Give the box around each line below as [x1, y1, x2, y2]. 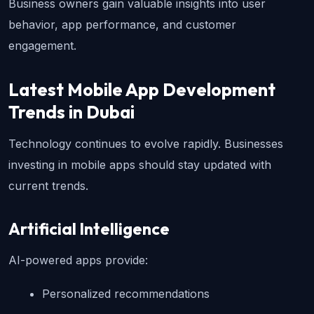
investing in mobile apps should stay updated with [8, 158, 271, 172]
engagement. [8, 39, 76, 53]
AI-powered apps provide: [8, 253, 148, 268]
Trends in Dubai [8, 101, 135, 124]
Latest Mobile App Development [8, 78, 275, 102]
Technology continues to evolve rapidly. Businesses [8, 137, 283, 151]
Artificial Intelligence [8, 219, 170, 240]
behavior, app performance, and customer [8, 18, 236, 32]
